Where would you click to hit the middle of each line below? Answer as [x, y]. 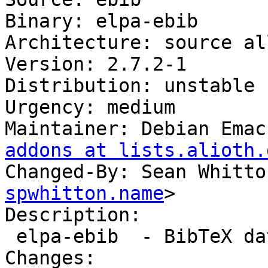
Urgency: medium [90, 107]
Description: [73, 215]
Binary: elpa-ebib [101, 21]
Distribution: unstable [130, 86]
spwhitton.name [84, 194]
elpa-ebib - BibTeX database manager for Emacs [10, 237]
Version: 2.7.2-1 [96, 64]
